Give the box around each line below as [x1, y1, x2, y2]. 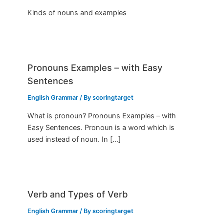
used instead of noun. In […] [27, 134, 121, 144]
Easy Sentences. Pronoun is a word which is [27, 123, 175, 132]
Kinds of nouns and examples [27, 8, 127, 18]
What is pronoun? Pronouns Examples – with [27, 111, 176, 120]
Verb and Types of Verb [27, 188, 128, 199]
